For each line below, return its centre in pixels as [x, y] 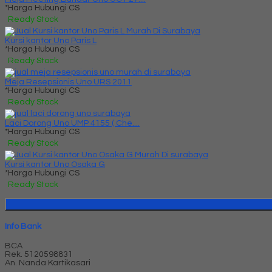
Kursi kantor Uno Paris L [51, 41]
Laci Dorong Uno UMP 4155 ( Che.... [72, 124]
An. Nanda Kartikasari [48, 263]
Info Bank [23, 226]
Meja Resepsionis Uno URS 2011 [68, 82]
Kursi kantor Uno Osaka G [55, 165]
